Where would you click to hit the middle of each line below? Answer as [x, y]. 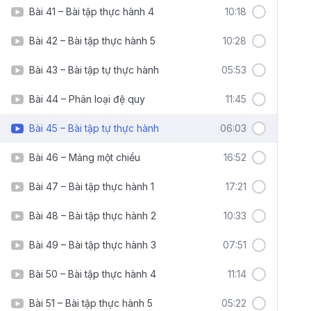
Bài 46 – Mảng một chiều [85, 157]
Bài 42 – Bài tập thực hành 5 [92, 41]
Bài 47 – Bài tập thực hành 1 [92, 186]
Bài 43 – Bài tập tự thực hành [94, 70]
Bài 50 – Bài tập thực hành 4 [93, 274]
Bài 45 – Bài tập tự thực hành [94, 128]
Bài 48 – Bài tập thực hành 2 [93, 216]
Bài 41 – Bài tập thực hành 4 [92, 11]
